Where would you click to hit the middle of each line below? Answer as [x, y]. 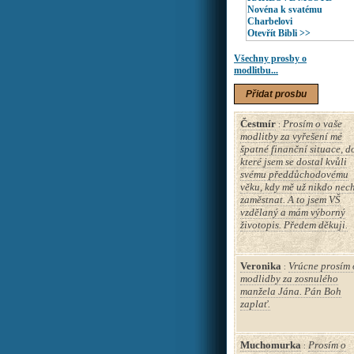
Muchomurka [271, 345]
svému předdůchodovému [294, 174]
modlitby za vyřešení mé [291, 136]
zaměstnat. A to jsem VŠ [290, 200]
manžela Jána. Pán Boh [291, 291]
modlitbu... [256, 70]
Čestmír [258, 124]
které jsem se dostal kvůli [294, 162]
